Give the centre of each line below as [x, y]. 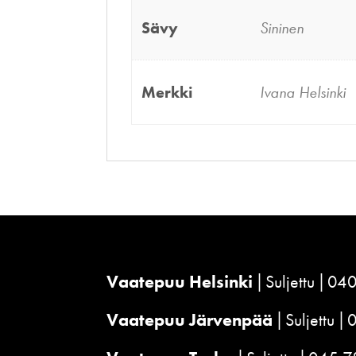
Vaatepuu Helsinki [180, 281]
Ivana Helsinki [303, 93]
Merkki [168, 93]
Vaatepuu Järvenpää [190, 319]
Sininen [282, 28]
